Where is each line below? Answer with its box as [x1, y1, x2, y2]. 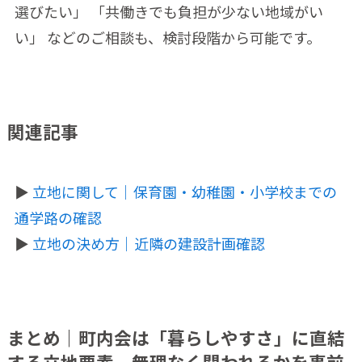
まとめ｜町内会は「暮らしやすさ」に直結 [6, 324, 345, 350]
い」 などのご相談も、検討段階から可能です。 [14, 26, 321, 48]
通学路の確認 [14, 206, 102, 228]
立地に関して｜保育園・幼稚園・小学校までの [32, 180, 337, 202]
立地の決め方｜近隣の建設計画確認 [32, 232, 265, 254]
